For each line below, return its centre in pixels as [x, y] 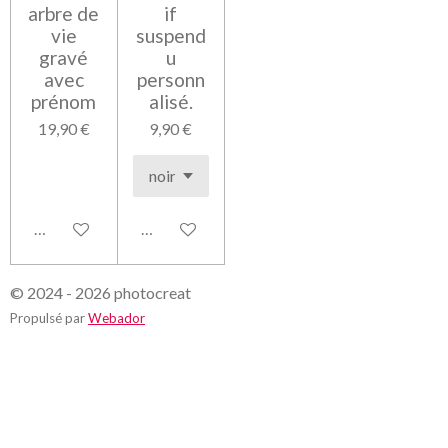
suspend [170, 35]
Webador [116, 318]
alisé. [170, 101]
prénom [64, 101]
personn [170, 79]
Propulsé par [49, 318]
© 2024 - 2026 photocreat [100, 292]
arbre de [64, 13]
